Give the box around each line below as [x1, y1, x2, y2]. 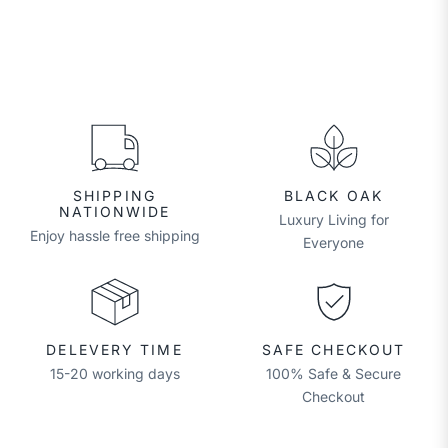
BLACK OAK [284, 186, 383, 204]
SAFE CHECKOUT [261, 340, 406, 358]
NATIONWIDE [58, 202, 171, 220]
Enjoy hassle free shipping [29, 226, 200, 244]
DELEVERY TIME [46, 340, 183, 358]
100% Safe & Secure [266, 364, 401, 382]
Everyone [303, 233, 364, 251]
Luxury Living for [278, 210, 389, 228]
